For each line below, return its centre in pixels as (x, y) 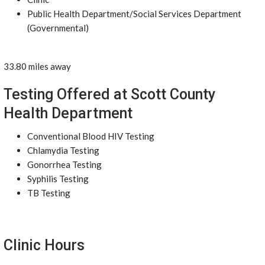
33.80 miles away (37, 66)
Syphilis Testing (58, 179)
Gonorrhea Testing (64, 164)
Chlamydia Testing (63, 150)
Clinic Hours (44, 245)
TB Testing (49, 193)
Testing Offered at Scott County (109, 94)
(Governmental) (58, 28)
